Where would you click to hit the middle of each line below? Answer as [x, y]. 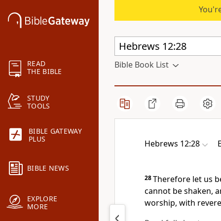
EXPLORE [42, 199]
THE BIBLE [45, 72]
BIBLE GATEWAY [55, 131]
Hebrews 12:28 [172, 144]
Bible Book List [142, 65]
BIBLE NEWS [48, 168]
